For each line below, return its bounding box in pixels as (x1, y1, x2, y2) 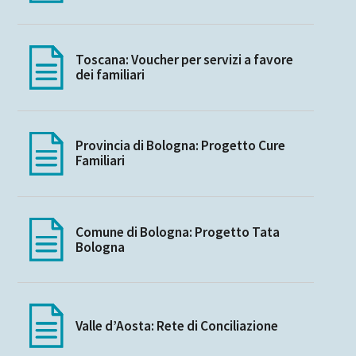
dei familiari (75, 65, 145, 83)
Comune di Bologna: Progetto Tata (75, 222, 280, 241)
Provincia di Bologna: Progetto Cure (75, 137, 285, 155)
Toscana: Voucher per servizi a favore (75, 50, 293, 68)
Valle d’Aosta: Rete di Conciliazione (75, 316, 278, 335)
